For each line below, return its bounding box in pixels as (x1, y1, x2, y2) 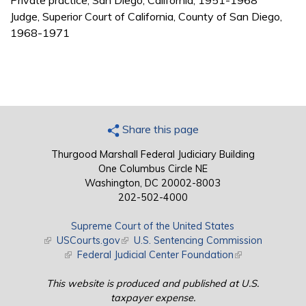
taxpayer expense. (110, 292, 195, 305)
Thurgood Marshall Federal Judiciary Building (51, 148, 255, 161)
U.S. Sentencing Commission (134, 234, 263, 247)
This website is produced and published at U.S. (46, 277, 260, 290)
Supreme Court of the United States (71, 220, 235, 233)
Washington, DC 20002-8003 (85, 177, 221, 190)
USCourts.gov (57, 234, 121, 247)
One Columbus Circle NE (98, 163, 208, 176)
